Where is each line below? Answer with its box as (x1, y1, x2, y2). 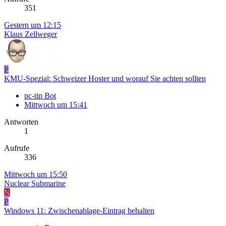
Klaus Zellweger (4, 30, 57, 39)
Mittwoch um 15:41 (24, 100, 87, 109)
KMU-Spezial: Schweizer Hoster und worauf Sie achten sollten (4, 74, 206, 83)
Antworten (4, 118, 38, 127)
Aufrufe (4, 144, 29, 153)
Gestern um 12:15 (4, 21, 61, 30)
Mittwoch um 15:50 (4, 170, 67, 179)
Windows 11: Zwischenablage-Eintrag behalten (4, 206, 154, 215)
